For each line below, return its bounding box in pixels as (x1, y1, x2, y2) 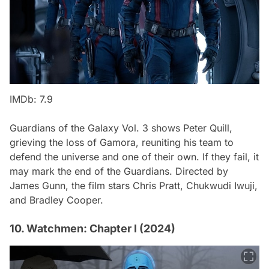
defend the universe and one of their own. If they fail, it (10, 151, 259, 163)
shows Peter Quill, (148, 122, 232, 134)
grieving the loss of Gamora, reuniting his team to (10, 136, 234, 149)
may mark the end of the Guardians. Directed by (10, 165, 228, 178)
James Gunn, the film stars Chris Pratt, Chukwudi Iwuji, (10, 180, 258, 192)
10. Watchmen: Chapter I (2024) (10, 222, 175, 235)
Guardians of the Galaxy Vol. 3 (10, 122, 148, 134)
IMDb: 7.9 (10, 93, 53, 106)
